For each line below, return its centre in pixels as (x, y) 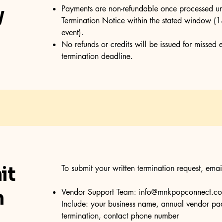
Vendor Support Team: (100, 192)
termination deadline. (97, 56)
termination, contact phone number (120, 216)
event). (73, 32)
